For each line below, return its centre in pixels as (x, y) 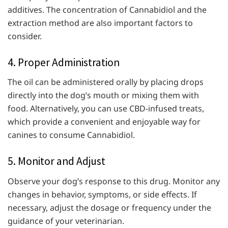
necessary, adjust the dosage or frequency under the (109, 208)
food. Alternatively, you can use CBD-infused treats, (106, 109)
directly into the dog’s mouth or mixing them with (103, 95)
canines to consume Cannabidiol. (71, 135)
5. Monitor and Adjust (56, 161)
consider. (25, 36)
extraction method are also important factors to (100, 23)
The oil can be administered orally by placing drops (106, 82)
